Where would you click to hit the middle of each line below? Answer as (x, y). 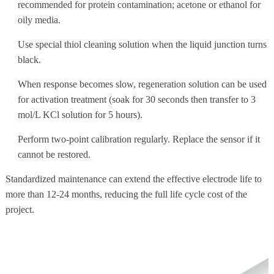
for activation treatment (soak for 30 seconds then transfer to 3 (136, 99)
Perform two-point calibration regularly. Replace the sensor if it (139, 139)
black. (29, 59)
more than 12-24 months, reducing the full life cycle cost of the (126, 194)
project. (20, 209)
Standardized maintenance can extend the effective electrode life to (133, 179)
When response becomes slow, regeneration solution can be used (142, 84)
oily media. (39, 20)
